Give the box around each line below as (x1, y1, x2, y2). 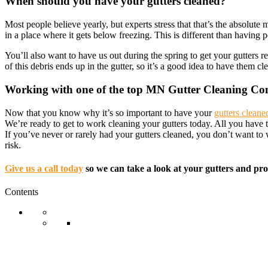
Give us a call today (5, 163, 83, 173)
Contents (5, 187, 38, 197)
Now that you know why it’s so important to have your (5, 107, 214, 118)
